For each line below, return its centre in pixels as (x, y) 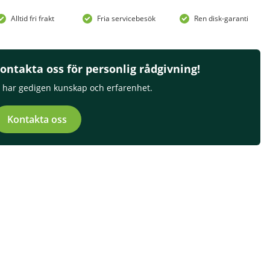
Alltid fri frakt (33, 19)
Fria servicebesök (126, 19)
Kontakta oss (37, 120)
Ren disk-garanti (221, 19)
